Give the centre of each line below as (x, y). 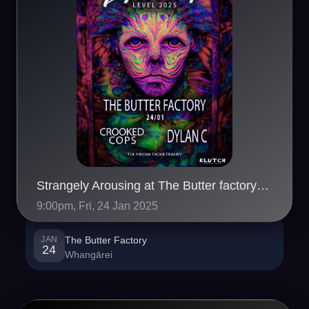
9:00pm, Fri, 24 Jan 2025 (98, 206)
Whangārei (88, 255)
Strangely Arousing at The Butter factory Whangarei (263, 185)
